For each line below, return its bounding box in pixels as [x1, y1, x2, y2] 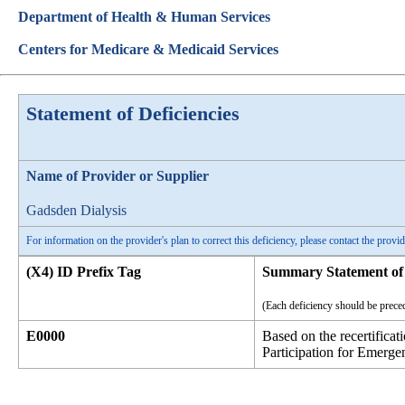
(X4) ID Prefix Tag [26, 264, 141, 279]
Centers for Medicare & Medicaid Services [18, 42, 278, 57]
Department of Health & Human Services [18, 9, 270, 24]
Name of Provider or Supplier [26, 168, 209, 184]
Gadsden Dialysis [26, 202, 127, 218]
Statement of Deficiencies [26, 102, 240, 125]
